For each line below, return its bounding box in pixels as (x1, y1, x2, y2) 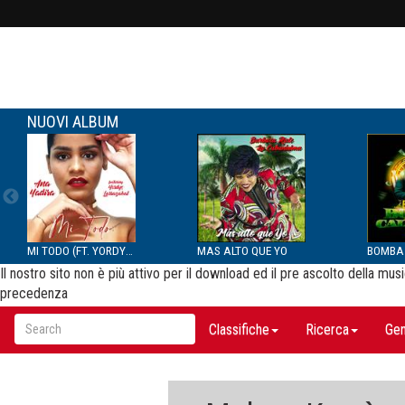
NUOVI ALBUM (27, 112, 118, 131)
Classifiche (209, 321, 269, 338)
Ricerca (306, 321, 349, 338)
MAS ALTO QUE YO (197, 243, 287, 258)
